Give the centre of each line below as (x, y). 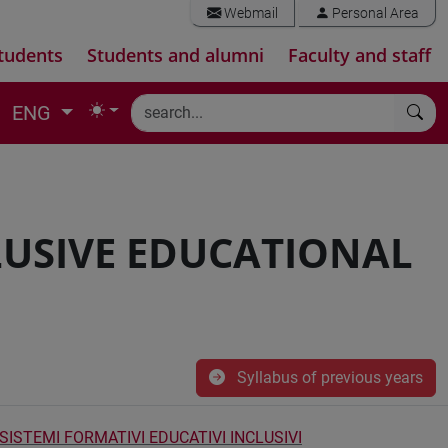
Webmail (249, 13)
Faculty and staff (359, 55)
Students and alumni (175, 55)
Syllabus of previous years (328, 377)
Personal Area (374, 13)
